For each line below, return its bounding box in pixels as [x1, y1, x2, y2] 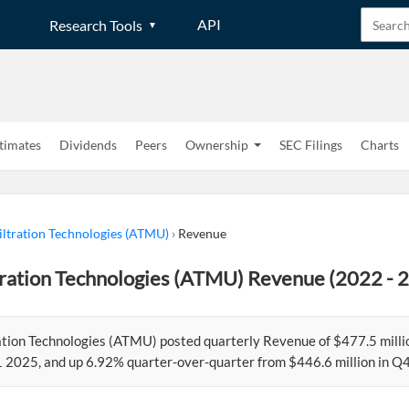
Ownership [185, 137, 248, 152]
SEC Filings [279, 137, 342, 152]
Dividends [59, 137, 117, 152]
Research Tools [49, 16, 142, 34]
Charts [361, 137, 399, 152]
